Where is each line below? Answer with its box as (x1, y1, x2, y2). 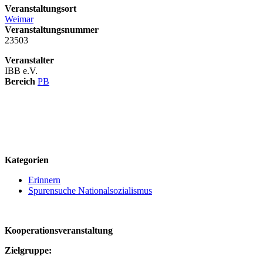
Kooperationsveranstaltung (5, 225, 113, 235)
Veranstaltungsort (5, 3, 76, 14)
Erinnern (28, 174, 60, 185)
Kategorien (5, 154, 49, 165)
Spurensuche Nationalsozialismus (28, 185, 152, 195)
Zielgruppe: (5, 245, 52, 255)
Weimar (5, 14, 33, 24)
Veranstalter (5, 55, 54, 65)
